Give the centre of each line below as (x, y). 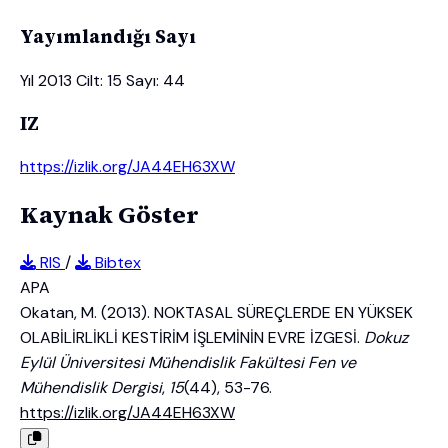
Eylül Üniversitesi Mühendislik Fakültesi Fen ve (188, 363)
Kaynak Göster (109, 215)
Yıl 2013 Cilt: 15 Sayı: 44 (102, 80)
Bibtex (116, 263)
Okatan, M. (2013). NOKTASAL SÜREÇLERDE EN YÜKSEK (216, 313)
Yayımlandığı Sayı (108, 37)
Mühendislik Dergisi (91, 388)
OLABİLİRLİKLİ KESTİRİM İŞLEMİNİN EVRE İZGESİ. (192, 338)
